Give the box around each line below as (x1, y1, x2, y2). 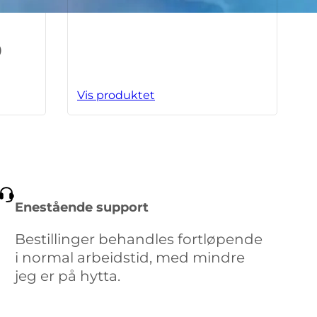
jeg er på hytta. (15, 267, 121, 284)
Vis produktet (77, 88, 155, 103)
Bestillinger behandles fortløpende (15, 230, 263, 248)
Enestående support (15, 199, 149, 215)
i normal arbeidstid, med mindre (15, 248, 246, 266)
